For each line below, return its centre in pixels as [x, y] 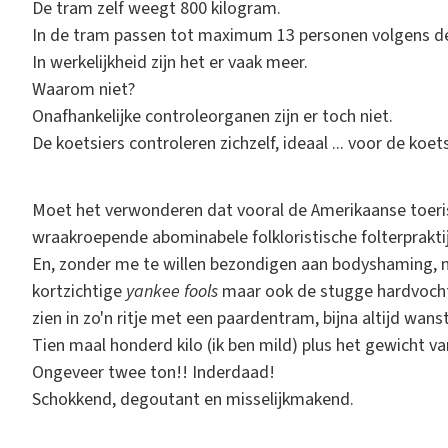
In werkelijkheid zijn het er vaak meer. [170, 62]
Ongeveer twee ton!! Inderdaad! [153, 372]
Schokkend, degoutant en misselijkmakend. [193, 399]
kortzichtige [79, 291]
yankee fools [172, 291]
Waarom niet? [83, 89]
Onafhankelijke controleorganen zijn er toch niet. [212, 116]
